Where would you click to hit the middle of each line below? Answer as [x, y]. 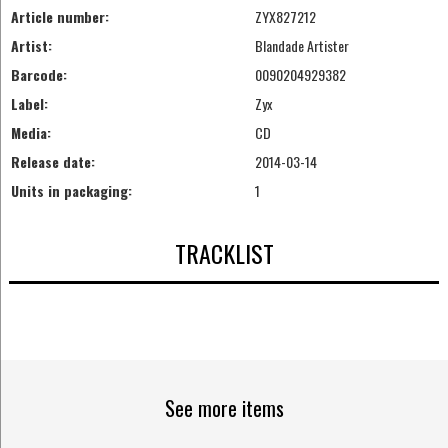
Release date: [52, 162]
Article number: [59, 17]
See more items [224, 408]
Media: [30, 133]
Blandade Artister [301, 46]
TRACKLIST [224, 252]
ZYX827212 [285, 17]
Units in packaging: [71, 191]
